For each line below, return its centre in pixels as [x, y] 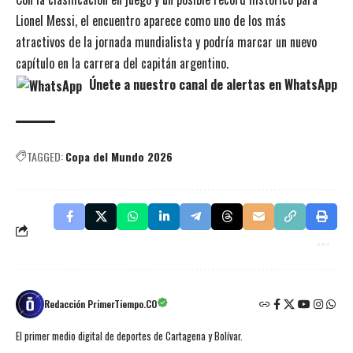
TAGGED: [45, 157]
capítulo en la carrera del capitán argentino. [122, 63]
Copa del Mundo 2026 [119, 157]
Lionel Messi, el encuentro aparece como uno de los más [151, 21]
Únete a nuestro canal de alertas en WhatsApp [211, 85]
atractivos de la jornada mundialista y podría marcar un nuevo [166, 42]
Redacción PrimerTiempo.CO [100, 304]
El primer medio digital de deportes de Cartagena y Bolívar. [129, 336]
